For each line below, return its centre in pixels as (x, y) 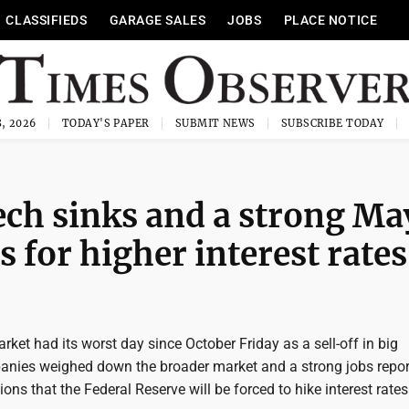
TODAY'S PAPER (105, 123)
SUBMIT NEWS (215, 123)
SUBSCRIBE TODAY (332, 123)
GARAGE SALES (157, 20)
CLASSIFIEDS (47, 20)
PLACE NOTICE (330, 20)
